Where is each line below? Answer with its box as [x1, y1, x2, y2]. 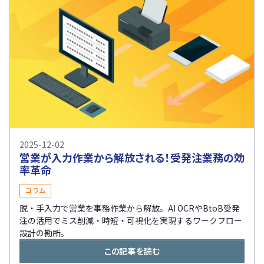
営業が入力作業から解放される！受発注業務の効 [19, 150, 245, 166]
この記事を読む [104, 245, 160, 258]
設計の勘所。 [19, 227, 69, 239]
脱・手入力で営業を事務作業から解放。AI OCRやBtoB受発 [19, 202, 240, 214]
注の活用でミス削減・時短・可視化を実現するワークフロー [19, 214, 242, 227]
